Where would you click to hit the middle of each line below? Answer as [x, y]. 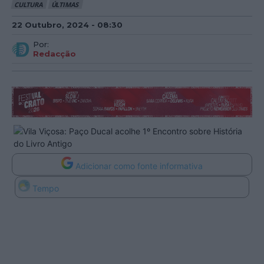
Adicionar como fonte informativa [139, 166]
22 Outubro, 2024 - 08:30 [67, 24]
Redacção [55, 53]
